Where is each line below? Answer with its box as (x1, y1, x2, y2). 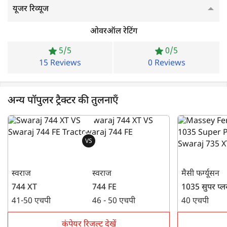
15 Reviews (39, 58, 81, 69)
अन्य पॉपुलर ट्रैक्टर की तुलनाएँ (8, 94, 118, 107)
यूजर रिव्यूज (13, 4, 49, 15)
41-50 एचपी (12, 196, 51, 207)
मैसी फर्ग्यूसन (181, 169, 219, 179)
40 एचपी (181, 196, 209, 207)
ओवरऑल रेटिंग (90, 26, 137, 37)
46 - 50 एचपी (92, 196, 135, 207)
